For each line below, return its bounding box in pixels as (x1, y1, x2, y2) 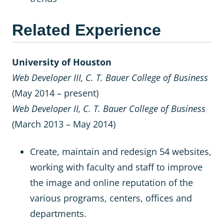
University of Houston (12, 56, 111, 68)
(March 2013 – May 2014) (12, 118, 115, 130)
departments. (30, 207, 86, 219)
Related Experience (12, 21, 161, 39)
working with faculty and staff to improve (30, 161, 202, 173)
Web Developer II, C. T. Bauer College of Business (12, 102, 205, 114)
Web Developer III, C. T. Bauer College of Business (12, 71, 208, 83)
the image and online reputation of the (30, 176, 193, 188)
